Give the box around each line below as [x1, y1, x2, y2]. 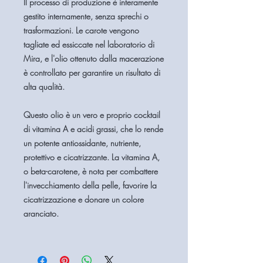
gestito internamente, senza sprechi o [23, 11, 149, 22]
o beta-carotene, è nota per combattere [23, 166, 158, 177]
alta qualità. [23, 81, 65, 92]
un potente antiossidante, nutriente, [23, 137, 141, 149]
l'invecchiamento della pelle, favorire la [23, 180, 157, 191]
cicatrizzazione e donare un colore [23, 194, 144, 205]
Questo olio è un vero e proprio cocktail [23, 109, 160, 120]
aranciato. [23, 208, 59, 219]
